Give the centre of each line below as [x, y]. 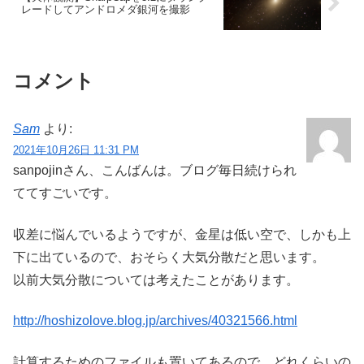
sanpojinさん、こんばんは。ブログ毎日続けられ [155, 171]
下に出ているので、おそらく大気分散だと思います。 [169, 257]
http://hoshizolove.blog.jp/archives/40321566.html [155, 321]
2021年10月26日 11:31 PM [76, 150]
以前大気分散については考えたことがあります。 [156, 279]
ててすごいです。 [65, 193]
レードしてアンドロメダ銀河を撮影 [106, 10]
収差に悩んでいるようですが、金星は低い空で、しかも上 [182, 234]
